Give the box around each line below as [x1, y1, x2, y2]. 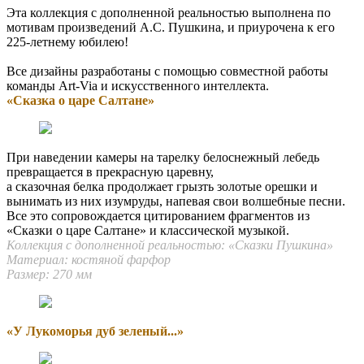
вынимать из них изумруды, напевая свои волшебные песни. [6, 193, 345, 208]
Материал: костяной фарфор [6, 252, 171, 266]
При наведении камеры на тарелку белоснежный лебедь [6, 149, 319, 164]
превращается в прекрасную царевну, [6, 164, 214, 179]
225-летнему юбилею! [6, 34, 128, 49]
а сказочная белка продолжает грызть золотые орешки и [6, 179, 318, 193]
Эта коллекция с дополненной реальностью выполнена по [6, 5, 331, 19]
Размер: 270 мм [6, 266, 92, 281]
